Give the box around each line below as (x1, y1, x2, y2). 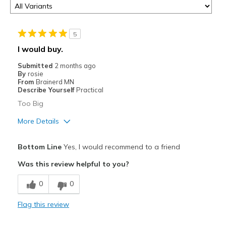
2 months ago (54, 62, 96, 70)
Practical (76, 86, 103, 94)
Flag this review (17, 200, 69, 209)
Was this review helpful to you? (17, 159, 129, 169)
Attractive (20, 150, 50, 159)
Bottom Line (17, 142, 62, 152)
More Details (17, 117, 59, 126)
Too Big (17, 99, 43, 108)
